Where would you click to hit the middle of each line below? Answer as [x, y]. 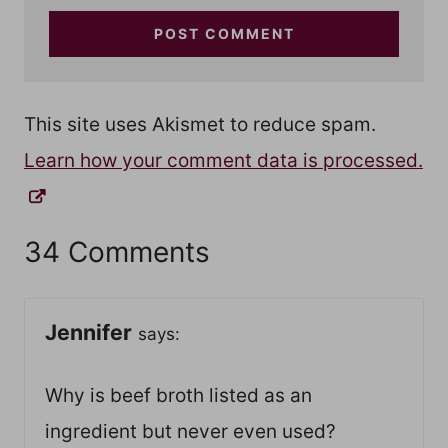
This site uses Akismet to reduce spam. [200, 124]
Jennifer [88, 331]
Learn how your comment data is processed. [223, 160]
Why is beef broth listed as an [178, 396]
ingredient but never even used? [190, 432]
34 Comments [117, 251]
